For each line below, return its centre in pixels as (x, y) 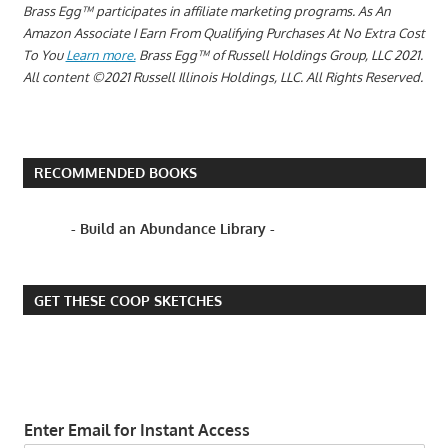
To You (44, 54)
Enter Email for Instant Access (136, 430)
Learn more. (100, 54)
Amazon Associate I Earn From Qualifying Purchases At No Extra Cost (223, 32)
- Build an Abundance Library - (172, 229)
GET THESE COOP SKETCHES (127, 300)
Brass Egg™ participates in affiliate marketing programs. (190, 10)
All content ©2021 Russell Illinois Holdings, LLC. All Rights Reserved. (222, 76)
